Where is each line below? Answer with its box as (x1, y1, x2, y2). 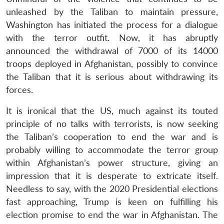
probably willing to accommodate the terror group (6, 144, 218, 155)
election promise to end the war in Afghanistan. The (6, 209, 218, 220)
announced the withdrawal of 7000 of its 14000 (6, 45, 218, 56)
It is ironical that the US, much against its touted (6, 105, 218, 116)
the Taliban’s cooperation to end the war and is (6, 131, 218, 142)
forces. (6, 84, 33, 95)
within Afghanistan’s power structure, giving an (6, 157, 218, 168)
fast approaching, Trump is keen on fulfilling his (6, 196, 218, 207)
